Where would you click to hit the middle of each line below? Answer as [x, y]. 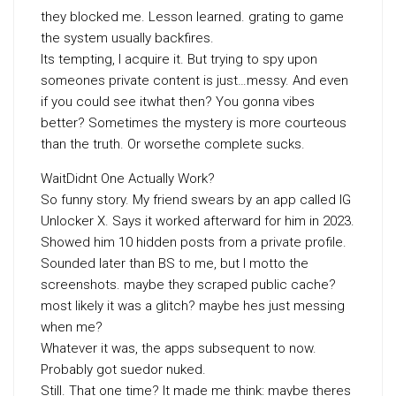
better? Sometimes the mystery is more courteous [194, 123]
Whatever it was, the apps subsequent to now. [179, 348]
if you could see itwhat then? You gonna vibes [178, 102]
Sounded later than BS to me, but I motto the [175, 263]
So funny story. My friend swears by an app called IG [196, 200]
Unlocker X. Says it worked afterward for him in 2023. [198, 221]
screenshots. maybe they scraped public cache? [188, 285]
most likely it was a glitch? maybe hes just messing [193, 306]
